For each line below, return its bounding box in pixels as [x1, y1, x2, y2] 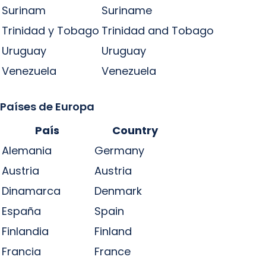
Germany [94, 143, 144, 158]
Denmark [94, 183, 142, 198]
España [2, 204, 41, 218]
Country [112, 123, 158, 138]
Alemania [2, 143, 52, 158]
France [94, 244, 131, 259]
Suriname [102, 3, 152, 18]
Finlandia [2, 224, 49, 239]
